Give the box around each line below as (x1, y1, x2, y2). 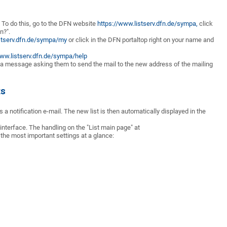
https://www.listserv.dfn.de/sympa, (97, 20, 198, 27)
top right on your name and (138, 36, 214, 44)
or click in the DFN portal (67, 36, 138, 44)
